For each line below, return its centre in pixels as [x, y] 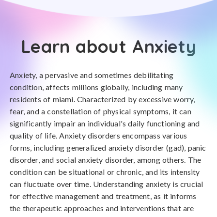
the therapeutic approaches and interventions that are [102, 208]
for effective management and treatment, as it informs [103, 196]
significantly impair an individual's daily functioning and [105, 123]
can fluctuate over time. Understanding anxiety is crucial [107, 184]
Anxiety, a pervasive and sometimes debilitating [92, 75]
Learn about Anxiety [108, 46]
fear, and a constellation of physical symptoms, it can [101, 111]
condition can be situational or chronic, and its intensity [105, 172]
